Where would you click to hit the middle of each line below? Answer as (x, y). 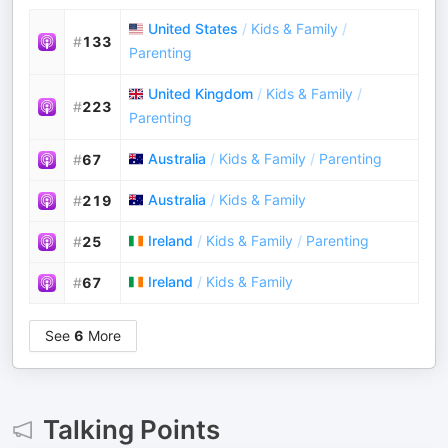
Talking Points (131, 429)
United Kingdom (200, 93)
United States (193, 28)
